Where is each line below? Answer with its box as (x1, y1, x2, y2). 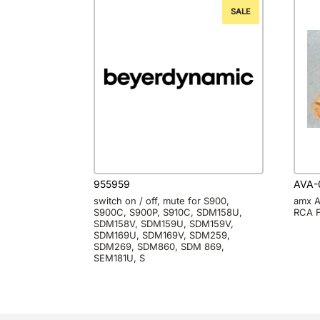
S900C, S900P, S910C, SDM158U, (93, 206, 242, 218)
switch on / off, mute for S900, (93, 194, 229, 206)
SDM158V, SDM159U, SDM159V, (93, 217, 234, 229)
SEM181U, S (93, 251, 145, 264)
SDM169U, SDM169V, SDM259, (93, 229, 230, 241)
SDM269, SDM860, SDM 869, (93, 240, 224, 252)
